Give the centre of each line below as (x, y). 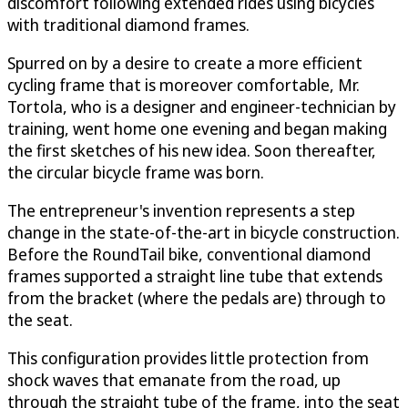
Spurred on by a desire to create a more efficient (185, 63)
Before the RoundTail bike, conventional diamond (189, 255)
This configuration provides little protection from (188, 358)
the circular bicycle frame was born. (136, 173)
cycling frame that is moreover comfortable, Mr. (184, 85)
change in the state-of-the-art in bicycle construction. (204, 233)
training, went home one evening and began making (197, 129)
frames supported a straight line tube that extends (195, 276)
